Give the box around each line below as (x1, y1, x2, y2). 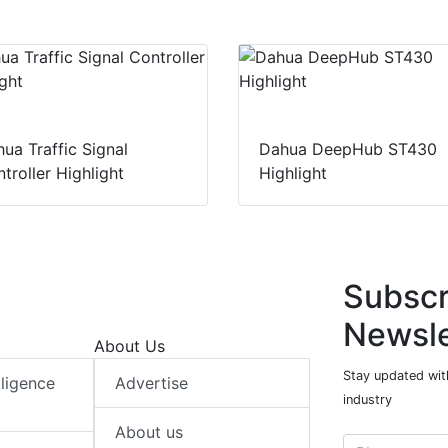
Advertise (115, 373, 189, 394)
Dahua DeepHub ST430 (259, 139, 438, 160)
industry (343, 392, 392, 408)
